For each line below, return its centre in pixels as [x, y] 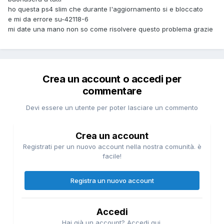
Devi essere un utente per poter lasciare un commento [112, 107]
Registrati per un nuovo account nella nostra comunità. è [112, 146]
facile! [112, 156]
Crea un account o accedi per [112, 79]
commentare [112, 91]
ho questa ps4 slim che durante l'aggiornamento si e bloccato [105, 9]
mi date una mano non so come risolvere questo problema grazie [110, 29]
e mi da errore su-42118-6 [48, 19]
